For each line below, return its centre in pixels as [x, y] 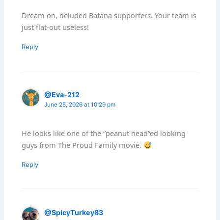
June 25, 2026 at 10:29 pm [80, 104]
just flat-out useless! [55, 27]
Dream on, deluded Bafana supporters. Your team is [109, 15]
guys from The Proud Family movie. [83, 145]
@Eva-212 [62, 94]
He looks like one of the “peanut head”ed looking [104, 133]
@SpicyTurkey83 [74, 213]
